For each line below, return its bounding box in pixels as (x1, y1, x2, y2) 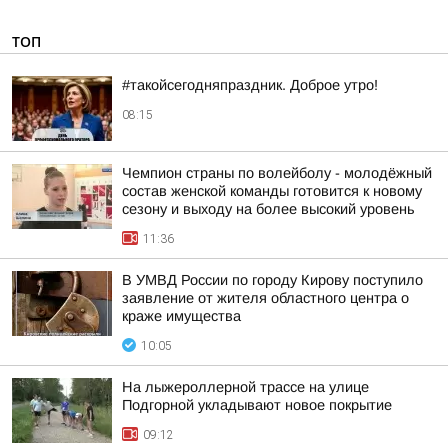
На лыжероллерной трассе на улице (122, 379, 369, 395)
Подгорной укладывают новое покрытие (122, 397, 392, 413)
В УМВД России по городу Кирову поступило (122, 272, 423, 288)
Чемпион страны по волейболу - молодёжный (122, 165, 432, 181)
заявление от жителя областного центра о (122, 290, 409, 306)
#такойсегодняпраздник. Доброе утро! (122, 77, 378, 93)
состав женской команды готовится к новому (122, 183, 422, 199)
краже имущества (122, 308, 241, 324)
